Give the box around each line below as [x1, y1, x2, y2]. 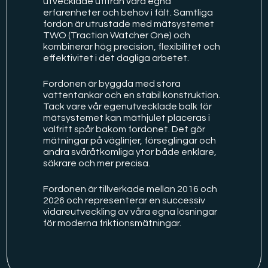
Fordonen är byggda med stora [43, 78, 181, 89]
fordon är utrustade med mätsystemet [43, 19, 215, 29]
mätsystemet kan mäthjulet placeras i [43, 112, 211, 123]
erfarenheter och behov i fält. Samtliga [43, 7, 214, 17]
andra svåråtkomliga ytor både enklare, [43, 147, 217, 157]
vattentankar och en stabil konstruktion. [43, 90, 221, 100]
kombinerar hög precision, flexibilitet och [43, 41, 221, 51]
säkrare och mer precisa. [43, 158, 151, 168]
